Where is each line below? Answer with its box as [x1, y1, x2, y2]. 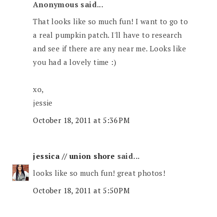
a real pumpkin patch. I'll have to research [33, 30, 182, 40]
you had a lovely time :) [33, 57, 117, 67]
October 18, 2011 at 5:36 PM [33, 115, 130, 125]
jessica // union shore [33, 151, 115, 161]
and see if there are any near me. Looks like [33, 44, 186, 54]
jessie [33, 98, 53, 108]
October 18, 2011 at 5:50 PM [33, 185, 130, 195]
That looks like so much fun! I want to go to [33, 16, 188, 27]
